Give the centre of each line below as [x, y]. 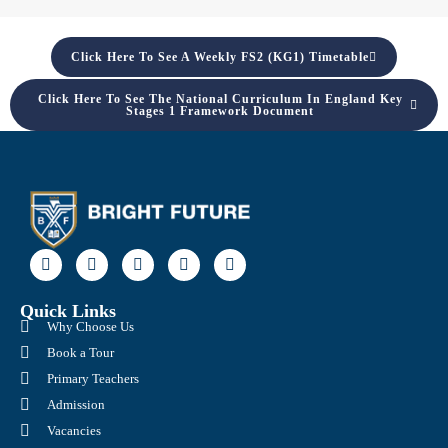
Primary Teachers [93, 378]
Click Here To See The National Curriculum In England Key [220, 98]
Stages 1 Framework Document [220, 110]
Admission [76, 404]
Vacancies [74, 430]
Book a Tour [80, 352]
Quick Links [68, 310]
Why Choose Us [90, 326]
